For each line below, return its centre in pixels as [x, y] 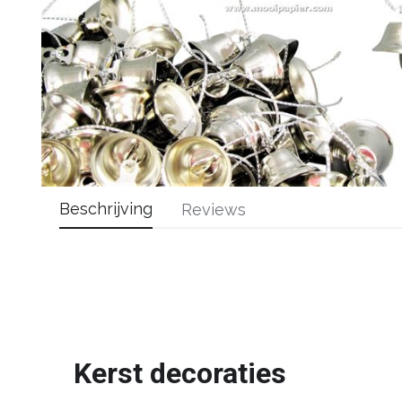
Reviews [214, 209]
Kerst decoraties [180, 373]
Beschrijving [106, 209]
